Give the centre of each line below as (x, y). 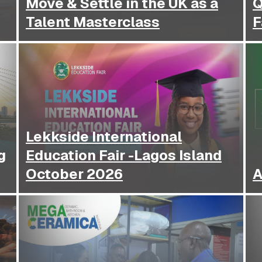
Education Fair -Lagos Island (124, 156)
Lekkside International (104, 137)
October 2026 (74, 174)
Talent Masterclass (93, 22)
